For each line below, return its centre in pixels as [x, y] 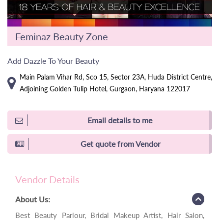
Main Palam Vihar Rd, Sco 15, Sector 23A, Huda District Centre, [116, 77]
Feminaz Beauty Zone [62, 36]
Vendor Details [47, 179]
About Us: [33, 199]
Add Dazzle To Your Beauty [53, 60]
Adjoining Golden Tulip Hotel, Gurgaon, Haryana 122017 [105, 88]
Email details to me [120, 120]
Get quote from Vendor [120, 143]
